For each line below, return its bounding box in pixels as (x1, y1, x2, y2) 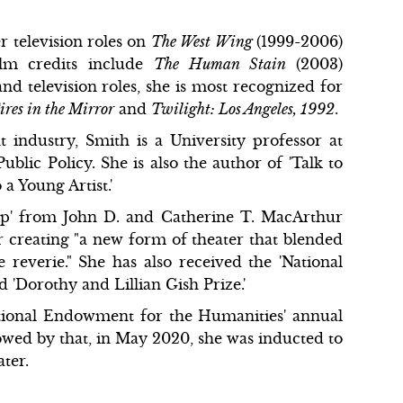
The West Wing (150, 32, 256, 50)
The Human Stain (153, 55, 297, 73)
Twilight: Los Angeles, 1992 (151, 100, 336, 118)
